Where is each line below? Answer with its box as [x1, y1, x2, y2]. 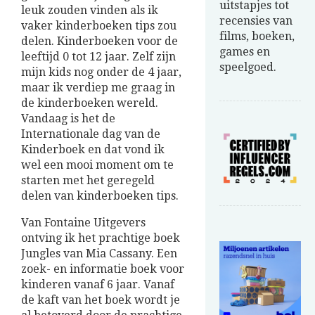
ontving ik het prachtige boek [21, 231, 180, 245]
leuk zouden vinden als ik [21, 4, 158, 18]
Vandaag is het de [21, 112, 115, 126]
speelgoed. [219, 60, 276, 74]
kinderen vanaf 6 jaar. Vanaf [21, 278, 174, 292]
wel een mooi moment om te [21, 158, 174, 172]
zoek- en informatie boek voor [21, 262, 184, 276]
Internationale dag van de [21, 127, 160, 141]
